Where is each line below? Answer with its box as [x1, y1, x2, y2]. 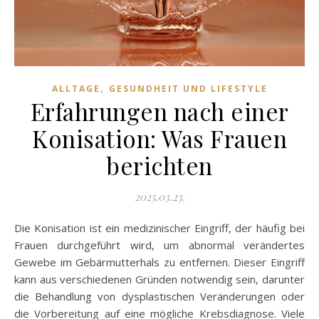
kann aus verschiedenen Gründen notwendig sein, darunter [14, 271, 305, 286]
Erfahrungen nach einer [30, 95, 289, 127]
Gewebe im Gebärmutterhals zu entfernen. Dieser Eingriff [14, 254, 305, 269]
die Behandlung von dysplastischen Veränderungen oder [14, 288, 305, 303]
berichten [106, 149, 213, 181]
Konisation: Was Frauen [32, 122, 287, 154]
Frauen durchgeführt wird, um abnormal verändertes [14, 237, 305, 252]
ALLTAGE [51, 82, 100, 95]
